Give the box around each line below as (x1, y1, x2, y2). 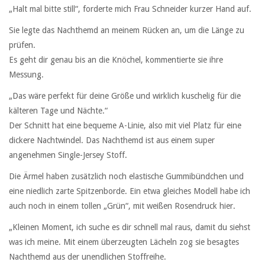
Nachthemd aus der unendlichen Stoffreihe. (9, 252, 166, 262)
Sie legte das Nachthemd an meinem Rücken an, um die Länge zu (9, 25, 244, 35)
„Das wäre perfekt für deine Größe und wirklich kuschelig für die (9, 91, 241, 101)
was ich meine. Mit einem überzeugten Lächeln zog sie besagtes (9, 237, 239, 247)
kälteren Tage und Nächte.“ (9, 106, 108, 116)
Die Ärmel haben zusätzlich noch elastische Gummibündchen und (9, 172, 244, 182)
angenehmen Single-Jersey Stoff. (9, 150, 127, 160)
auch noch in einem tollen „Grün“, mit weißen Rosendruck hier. (9, 201, 235, 211)
